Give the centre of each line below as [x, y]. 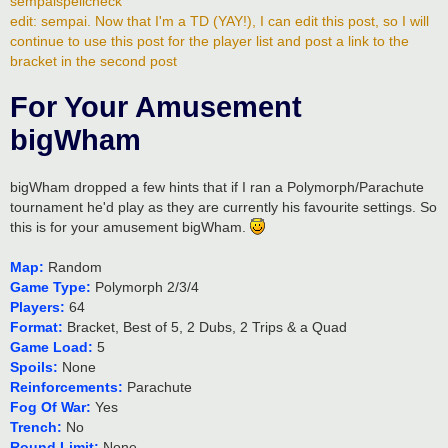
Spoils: [34, 366]
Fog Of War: [50, 406]
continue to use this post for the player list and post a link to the [209, 40]
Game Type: [50, 286]
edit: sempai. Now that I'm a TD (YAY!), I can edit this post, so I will [219, 20]
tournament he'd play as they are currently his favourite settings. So [223, 206]
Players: [37, 306]
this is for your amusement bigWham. [130, 226]
